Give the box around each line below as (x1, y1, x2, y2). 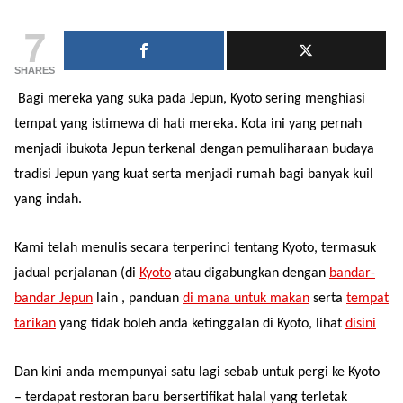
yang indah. (14, 192, 82, 207)
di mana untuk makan (183, 291, 309, 306)
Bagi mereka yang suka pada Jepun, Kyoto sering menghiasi (18, 91, 365, 106)
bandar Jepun (14, 291, 93, 306)
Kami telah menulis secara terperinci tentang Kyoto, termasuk (14, 240, 376, 255)
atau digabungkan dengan (171, 265, 329, 281)
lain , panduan (93, 291, 183, 306)
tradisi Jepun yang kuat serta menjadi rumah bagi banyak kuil (14, 166, 373, 182)
